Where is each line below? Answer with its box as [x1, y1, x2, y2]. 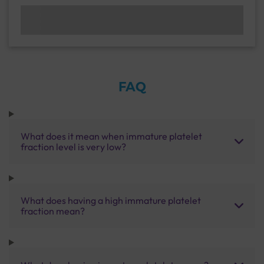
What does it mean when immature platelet [21, 130, 202, 142]
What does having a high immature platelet [21, 194, 201, 206]
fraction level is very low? [21, 140, 126, 153]
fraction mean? [21, 204, 85, 217]
